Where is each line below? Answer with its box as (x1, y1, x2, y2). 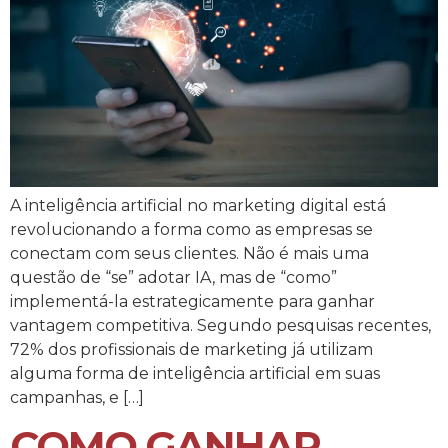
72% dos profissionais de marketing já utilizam (10, 339, 373, 359)
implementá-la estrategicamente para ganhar (10, 291, 375, 311)
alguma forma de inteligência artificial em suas (10, 363, 380, 383)
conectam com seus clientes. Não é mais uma (10, 243, 369, 263)
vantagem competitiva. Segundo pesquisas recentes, (10, 315, 431, 335)
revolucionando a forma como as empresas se (10, 219, 373, 239)
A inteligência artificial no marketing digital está (10, 195, 386, 215)
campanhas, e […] (10, 387, 144, 407)
